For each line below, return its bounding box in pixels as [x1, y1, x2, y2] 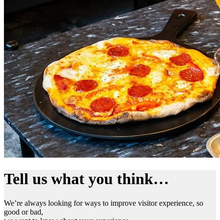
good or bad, [4, 207, 43, 216]
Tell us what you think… [4, 170, 169, 188]
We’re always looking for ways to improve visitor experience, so [4, 198, 203, 207]
